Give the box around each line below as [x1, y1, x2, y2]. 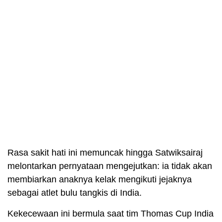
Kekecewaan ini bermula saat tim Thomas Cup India [7, 208, 214, 219]
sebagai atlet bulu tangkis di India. [7, 187, 142, 198]
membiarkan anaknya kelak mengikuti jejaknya [7, 174, 192, 184]
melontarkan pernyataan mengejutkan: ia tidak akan [7, 161, 212, 171]
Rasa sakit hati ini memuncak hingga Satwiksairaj [7, 147, 203, 158]
